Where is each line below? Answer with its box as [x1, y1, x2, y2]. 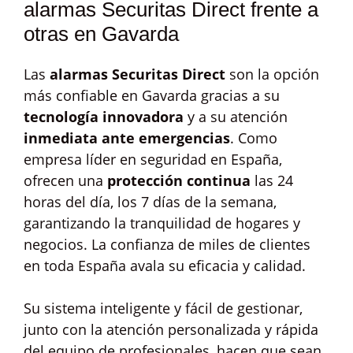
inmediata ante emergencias [24, 128, 230, 147]
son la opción [225, 65, 319, 84]
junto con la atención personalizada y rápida [24, 320, 318, 339]
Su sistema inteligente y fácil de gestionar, [24, 299, 303, 318]
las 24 [251, 171, 293, 190]
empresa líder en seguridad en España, [24, 150, 282, 169]
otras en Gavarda [24, 22, 179, 46]
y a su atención [184, 107, 288, 126]
